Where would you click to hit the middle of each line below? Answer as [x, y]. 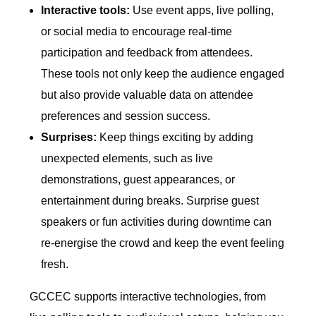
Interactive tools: [86, 11]
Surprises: [69, 138]
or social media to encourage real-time [137, 32]
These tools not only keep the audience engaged [163, 74]
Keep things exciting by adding [175, 138]
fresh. [55, 265]
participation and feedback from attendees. [147, 53]
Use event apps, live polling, [202, 11]
